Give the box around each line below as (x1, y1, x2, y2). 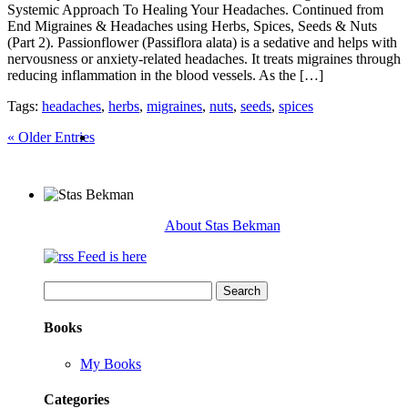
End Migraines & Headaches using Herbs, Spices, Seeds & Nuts (7, 18, 377, 35)
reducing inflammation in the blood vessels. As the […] (7, 67, 323, 84)
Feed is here (74, 249, 147, 265)
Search (43, 280, 82, 297)
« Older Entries (7, 129, 95, 146)
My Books (80, 355, 141, 372)
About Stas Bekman (164, 218, 280, 234)
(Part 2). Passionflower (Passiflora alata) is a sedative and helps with (7, 35, 397, 51)
